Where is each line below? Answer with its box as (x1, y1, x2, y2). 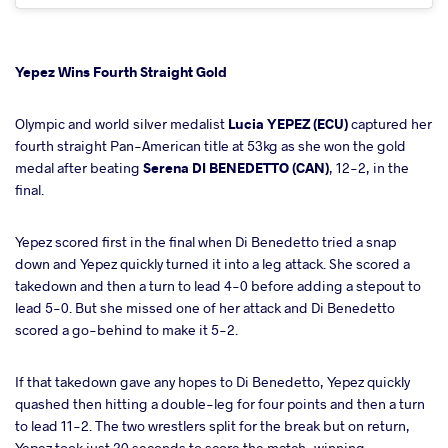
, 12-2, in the (329, 157, 409, 177)
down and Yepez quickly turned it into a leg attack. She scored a (15, 253, 410, 273)
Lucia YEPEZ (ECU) (228, 113, 348, 133)
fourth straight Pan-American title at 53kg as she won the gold (15, 135, 406, 155)
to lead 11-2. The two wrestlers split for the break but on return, (15, 415, 410, 435)
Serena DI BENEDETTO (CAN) (143, 157, 329, 177)
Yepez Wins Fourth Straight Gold (15, 61, 227, 81)
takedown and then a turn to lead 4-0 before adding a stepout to (15, 275, 421, 295)
